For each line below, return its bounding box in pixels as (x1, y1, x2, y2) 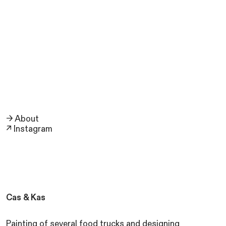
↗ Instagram (6, 123, 52, 135)
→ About (6, 113, 39, 125)
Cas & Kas (6, 192, 45, 204)
